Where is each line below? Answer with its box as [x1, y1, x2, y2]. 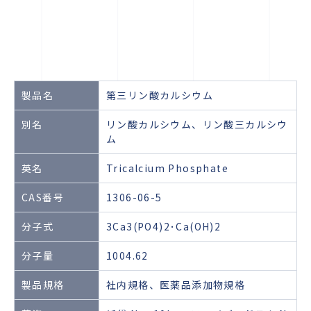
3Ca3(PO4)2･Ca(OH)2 [106, 219, 221, 233]
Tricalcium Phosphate [106, 161, 228, 175]
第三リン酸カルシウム [106, 88, 213, 102]
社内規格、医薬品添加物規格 [106, 278, 246, 292]
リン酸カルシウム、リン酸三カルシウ [106, 117, 288, 131]
